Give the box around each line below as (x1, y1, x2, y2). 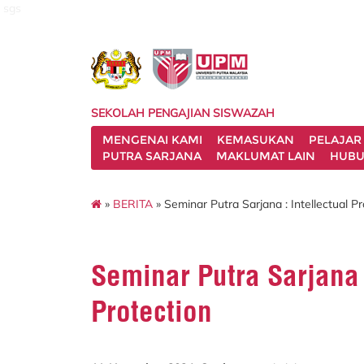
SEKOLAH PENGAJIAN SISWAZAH (91, 106, 275, 120)
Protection (91, 292, 212, 329)
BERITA (113, 196, 153, 211)
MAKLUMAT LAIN (216, 149, 315, 163)
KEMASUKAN (217, 132, 294, 147)
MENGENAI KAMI (102, 132, 202, 147)
